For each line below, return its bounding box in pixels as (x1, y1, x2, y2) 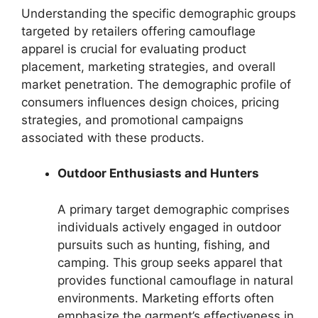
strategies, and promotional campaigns (21, 112, 243, 127)
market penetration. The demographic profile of (21, 77, 291, 92)
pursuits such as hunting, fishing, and (57, 237, 270, 252)
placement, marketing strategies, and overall (21, 59, 275, 74)
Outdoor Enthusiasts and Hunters (57, 166, 259, 180)
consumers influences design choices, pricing (21, 94, 279, 109)
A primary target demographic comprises (57, 202, 290, 216)
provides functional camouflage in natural (57, 273, 293, 287)
